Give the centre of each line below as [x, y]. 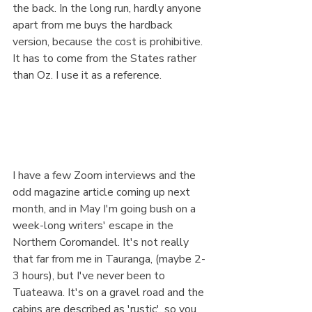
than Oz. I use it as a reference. [87, 76]
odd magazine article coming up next [103, 193]
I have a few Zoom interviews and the [106, 176]
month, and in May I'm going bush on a [106, 209]
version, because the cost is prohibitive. [109, 42]
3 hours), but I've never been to [90, 276]
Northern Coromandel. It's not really [102, 243]
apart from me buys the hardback [94, 25]
